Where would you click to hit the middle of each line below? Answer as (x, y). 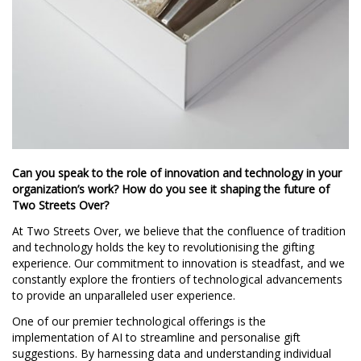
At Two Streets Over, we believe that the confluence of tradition (179, 230)
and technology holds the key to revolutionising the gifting (163, 247)
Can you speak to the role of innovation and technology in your (177, 172)
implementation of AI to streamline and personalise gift (156, 337)
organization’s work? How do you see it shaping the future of (171, 189)
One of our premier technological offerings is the (139, 321)
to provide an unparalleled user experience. (124, 295)
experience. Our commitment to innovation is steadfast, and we (178, 263)
